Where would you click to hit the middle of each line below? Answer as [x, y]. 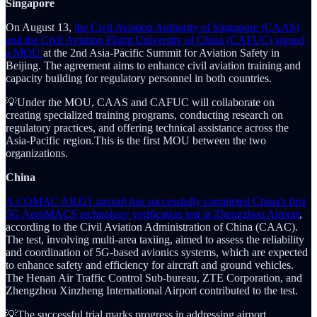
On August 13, [40, 28]
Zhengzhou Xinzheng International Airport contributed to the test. [152, 291]
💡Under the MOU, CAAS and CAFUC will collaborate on [140, 103]
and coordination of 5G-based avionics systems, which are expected [157, 253]
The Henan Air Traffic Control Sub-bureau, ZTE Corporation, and [154, 278]
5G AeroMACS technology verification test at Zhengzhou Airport [152, 214]
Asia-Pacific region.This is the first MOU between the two [136, 141]
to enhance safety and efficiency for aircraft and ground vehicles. [150, 265]
